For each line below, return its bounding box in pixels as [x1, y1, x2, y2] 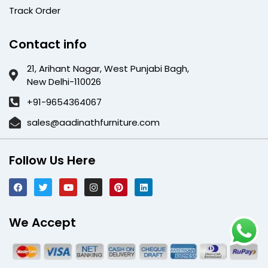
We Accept [9, 214, 76, 231]
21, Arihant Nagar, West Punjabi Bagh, [27, 62, 189, 75]
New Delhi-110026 [27, 75, 101, 89]
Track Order [9, 4, 60, 17]
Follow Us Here [9, 152, 96, 169]
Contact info [9, 36, 87, 53]
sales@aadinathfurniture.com [27, 116, 160, 129]
